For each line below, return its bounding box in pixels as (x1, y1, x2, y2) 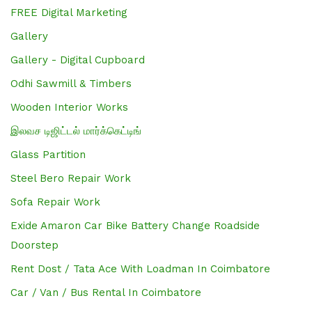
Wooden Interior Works (10, 100, 128, 114)
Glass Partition (10, 148, 86, 161)
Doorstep (10, 238, 58, 251)
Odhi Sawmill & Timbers (10, 77, 132, 90)
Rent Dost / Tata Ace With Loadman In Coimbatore (10, 262, 270, 275)
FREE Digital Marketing (10, 6, 127, 19)
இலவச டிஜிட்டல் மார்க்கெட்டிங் (10, 124, 141, 137)
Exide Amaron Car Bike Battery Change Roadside (10, 219, 260, 232)
